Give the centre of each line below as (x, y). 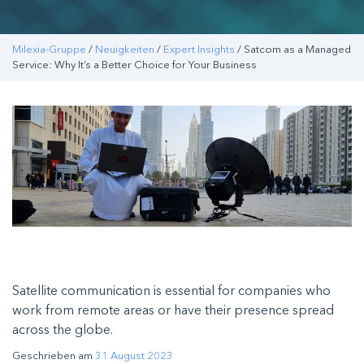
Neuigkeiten (125, 50)
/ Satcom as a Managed (293, 50)
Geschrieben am (54, 357)
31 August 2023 (134, 357)
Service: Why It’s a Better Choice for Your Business (134, 65)
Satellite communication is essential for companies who (171, 292)
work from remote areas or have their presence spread (173, 312)
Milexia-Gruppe (49, 50)
